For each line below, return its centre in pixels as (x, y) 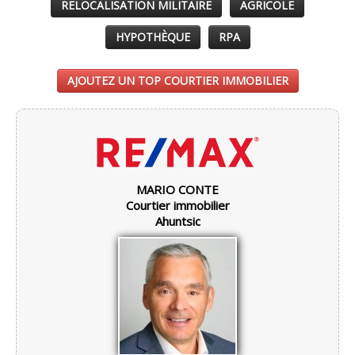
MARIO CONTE (177, 189)
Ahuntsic (177, 221)
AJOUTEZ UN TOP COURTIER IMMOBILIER (177, 80)
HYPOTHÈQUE (153, 36)
